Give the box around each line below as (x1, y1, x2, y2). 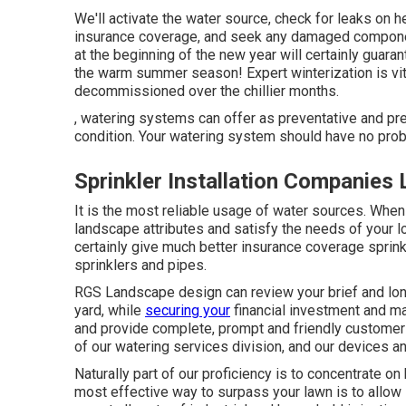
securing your (145, 302, 230, 319)
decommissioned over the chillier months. (74, 82, 339, 100)
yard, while (74, 302, 145, 319)
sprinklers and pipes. (74, 256, 207, 274)
